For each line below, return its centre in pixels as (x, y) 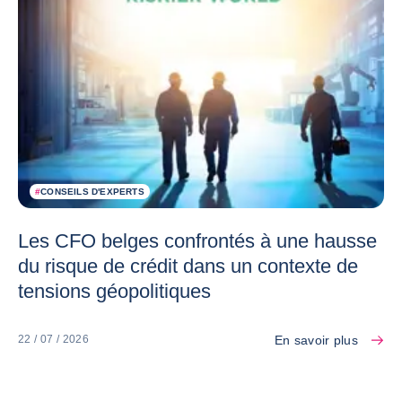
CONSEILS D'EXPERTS (92, 191)
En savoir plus (316, 340)
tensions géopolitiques (114, 291)
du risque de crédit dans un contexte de (188, 266)
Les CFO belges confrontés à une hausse (197, 240)
